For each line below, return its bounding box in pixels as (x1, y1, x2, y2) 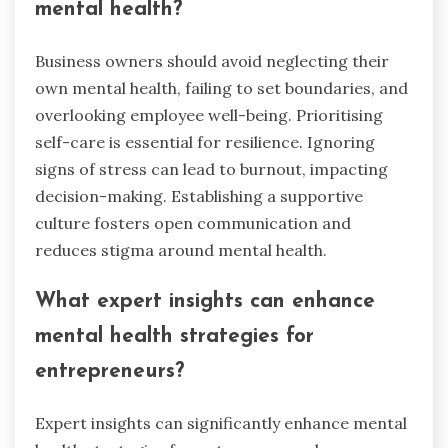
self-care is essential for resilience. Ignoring (35, 131, 375, 152)
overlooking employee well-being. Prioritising (35, 104, 383, 125)
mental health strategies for (35, 326, 314, 348)
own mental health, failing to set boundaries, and (35, 77, 408, 98)
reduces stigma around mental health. (35, 239, 327, 260)
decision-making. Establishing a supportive (35, 185, 363, 206)
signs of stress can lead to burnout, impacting (35, 158, 388, 179)
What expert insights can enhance (35, 291, 375, 313)
